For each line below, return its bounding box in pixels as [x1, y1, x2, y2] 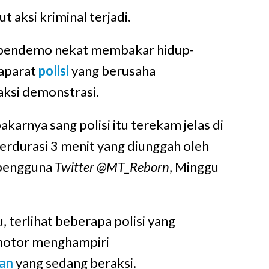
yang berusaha [68, 62, 156, 79]
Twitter [54, 159, 94, 175]
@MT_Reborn [96, 159, 169, 175]
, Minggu [169, 159, 219, 175]
